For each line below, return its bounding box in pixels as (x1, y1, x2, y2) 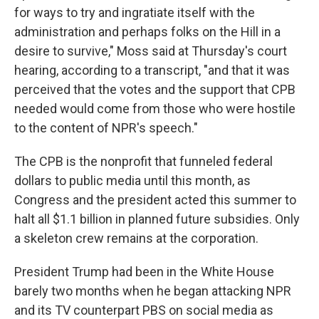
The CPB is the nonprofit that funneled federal (14, 154, 273, 169)
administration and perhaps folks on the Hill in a (14, 24, 281, 39)
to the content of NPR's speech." (14, 120, 198, 135)
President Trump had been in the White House (14, 264, 274, 279)
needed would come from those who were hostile (14, 101, 296, 116)
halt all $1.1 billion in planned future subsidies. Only (14, 211, 300, 226)
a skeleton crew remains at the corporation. (14, 231, 258, 246)
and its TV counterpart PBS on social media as (14, 303, 273, 318)
